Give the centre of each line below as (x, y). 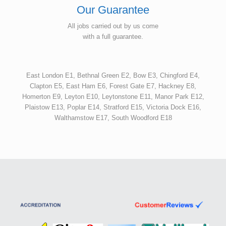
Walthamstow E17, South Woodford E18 (113, 118)
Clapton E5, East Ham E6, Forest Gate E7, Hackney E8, (113, 86)
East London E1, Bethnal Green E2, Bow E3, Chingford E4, (113, 75)
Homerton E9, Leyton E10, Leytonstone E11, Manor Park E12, (113, 96)
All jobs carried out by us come (113, 26)
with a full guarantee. (113, 36)
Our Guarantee (113, 10)
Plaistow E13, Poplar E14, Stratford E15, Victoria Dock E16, (113, 107)
